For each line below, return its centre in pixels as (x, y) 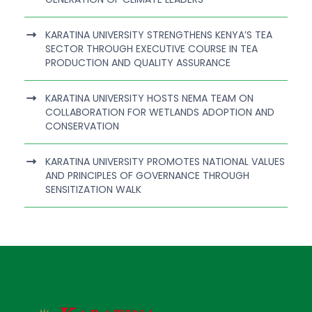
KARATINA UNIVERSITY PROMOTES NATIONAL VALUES (165, 162)
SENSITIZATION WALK (93, 190)
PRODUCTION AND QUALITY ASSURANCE (138, 63)
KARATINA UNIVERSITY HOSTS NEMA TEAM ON (149, 99)
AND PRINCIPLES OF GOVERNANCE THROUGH (147, 176)
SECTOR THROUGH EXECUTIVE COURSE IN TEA (151, 49)
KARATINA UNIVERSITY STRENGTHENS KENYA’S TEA (159, 35)
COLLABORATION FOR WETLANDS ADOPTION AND (160, 112)
